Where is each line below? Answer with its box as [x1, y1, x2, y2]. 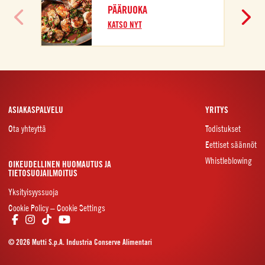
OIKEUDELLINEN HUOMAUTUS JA [8, 159, 111, 170]
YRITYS [205, 105, 228, 116]
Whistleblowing [205, 156, 252, 166]
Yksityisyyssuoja [8, 187, 59, 198]
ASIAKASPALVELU [8, 105, 63, 116]
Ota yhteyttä [8, 124, 46, 134]
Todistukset [205, 124, 241, 134]
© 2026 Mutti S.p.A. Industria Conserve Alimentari [8, 237, 152, 247]
